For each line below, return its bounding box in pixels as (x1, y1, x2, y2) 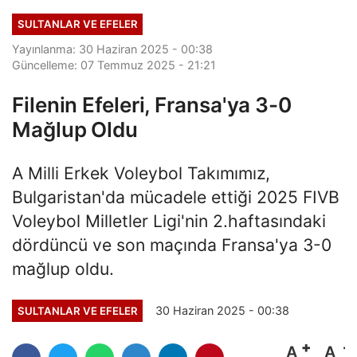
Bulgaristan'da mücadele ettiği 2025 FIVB (12, 186, 339, 208)
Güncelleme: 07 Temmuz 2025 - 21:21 (12, 58, 216, 73)
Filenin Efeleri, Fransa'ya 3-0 (12, 92, 292, 118)
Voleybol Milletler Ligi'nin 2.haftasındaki (12, 210, 326, 232)
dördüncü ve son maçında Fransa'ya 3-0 (12, 234, 331, 256)
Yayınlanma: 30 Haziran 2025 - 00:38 (12, 42, 213, 57)
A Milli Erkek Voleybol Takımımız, (12, 163, 270, 184)
